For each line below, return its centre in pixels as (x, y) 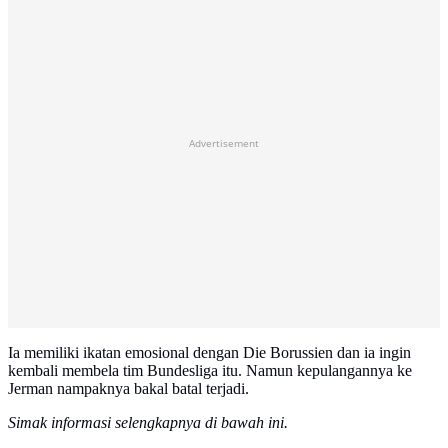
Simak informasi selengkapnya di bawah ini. (148, 423)
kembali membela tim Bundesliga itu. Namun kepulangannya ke (210, 371)
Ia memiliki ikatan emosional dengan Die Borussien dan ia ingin (209, 353)
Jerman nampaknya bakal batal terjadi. (128, 389)
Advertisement (224, 143)
